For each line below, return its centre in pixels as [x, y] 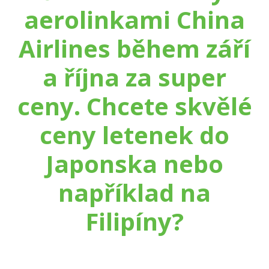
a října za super [134, 77]
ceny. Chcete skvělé [134, 106]
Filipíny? [134, 221]
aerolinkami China [134, 20]
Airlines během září [134, 48]
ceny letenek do [134, 135]
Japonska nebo [134, 164]
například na [134, 192]
